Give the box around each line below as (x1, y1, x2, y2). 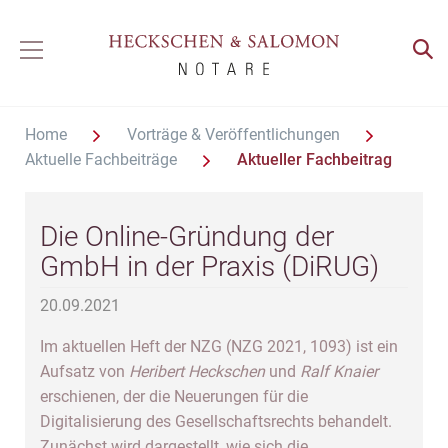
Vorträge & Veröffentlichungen (127, 125, 344, 144)
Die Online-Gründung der (40, 220, 334, 253)
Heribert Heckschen (129, 362, 265, 381)
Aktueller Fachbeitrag (237, 150, 392, 169)
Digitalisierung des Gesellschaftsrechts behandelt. (40, 412, 392, 431)
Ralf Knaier (300, 362, 378, 381)
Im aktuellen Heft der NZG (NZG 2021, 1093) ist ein (40, 337, 398, 356)
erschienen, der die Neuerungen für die (40, 387, 308, 406)
